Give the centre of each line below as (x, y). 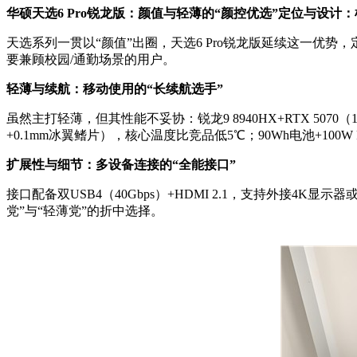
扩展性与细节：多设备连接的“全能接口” (121, 164)
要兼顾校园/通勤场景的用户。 (91, 59)
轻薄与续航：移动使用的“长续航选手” (115, 88)
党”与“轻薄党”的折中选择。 (85, 210)
